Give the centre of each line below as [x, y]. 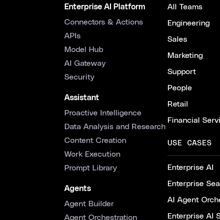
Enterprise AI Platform [105, 7]
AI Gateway [85, 64]
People [180, 88]
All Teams [185, 7]
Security [79, 77]
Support [182, 72]
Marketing [185, 56]
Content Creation [95, 141]
